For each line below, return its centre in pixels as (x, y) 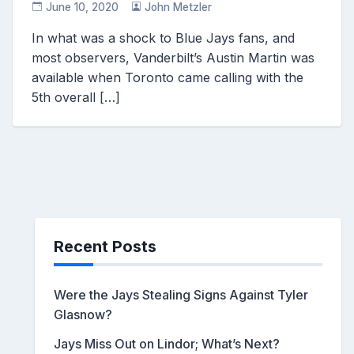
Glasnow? (83, 314)
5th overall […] (76, 97)
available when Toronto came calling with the (168, 77)
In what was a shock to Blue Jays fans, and (163, 38)
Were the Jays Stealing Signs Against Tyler (181, 294)
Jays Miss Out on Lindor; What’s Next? (167, 343)
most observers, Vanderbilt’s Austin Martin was (173, 57)
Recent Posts (105, 246)
